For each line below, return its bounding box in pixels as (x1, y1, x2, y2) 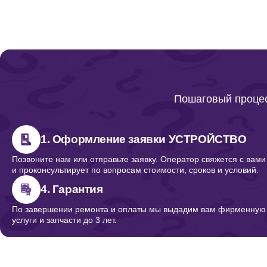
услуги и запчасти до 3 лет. (12, 215, 117, 225)
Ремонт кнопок (20, 173, 92, 186)
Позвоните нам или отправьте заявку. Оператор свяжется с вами (12, 154, 266, 164)
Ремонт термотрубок (20, 27, 122, 39)
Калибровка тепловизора (20, 222, 145, 235)
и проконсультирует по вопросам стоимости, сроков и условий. (12, 165, 259, 175)
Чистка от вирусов (20, 125, 111, 137)
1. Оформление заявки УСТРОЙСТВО (41, 133, 247, 145)
